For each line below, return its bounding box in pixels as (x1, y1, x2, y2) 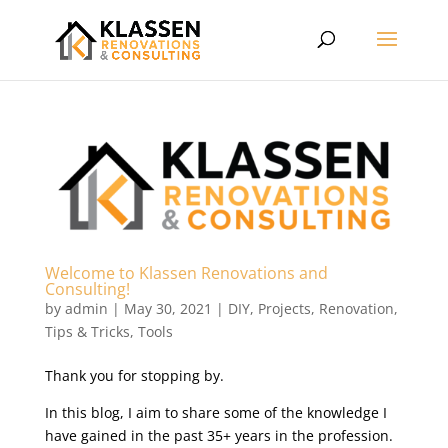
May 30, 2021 (123, 298, 212, 318)
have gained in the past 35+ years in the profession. (44, 425, 393, 445)
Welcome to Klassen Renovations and (44, 261, 328, 284)
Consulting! (44, 277, 130, 300)
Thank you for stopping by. (44, 365, 224, 385)
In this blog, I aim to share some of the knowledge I (44, 402, 387, 422)
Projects (257, 298, 311, 318)
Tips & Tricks (44, 321, 130, 341)
